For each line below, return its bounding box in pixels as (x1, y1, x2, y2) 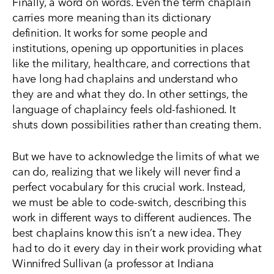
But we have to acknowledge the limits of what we (12, 147, 259, 163)
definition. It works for (12, 24, 121, 40)
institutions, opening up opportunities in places (12, 39, 243, 55)
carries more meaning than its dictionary (12, 9, 211, 24)
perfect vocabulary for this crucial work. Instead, (12, 178, 246, 194)
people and (147, 24, 207, 40)
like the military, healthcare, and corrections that (12, 54, 250, 70)
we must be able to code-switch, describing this (12, 193, 246, 209)
